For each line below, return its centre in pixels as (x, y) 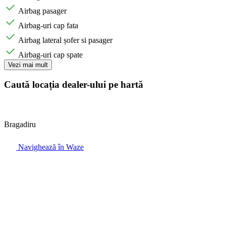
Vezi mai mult (28, 65)
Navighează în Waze (50, 147)
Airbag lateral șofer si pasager (65, 40)
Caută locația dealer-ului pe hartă (74, 85)
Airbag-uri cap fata (48, 25)
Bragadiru (20, 125)
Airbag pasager (42, 11)
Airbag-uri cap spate (50, 54)
